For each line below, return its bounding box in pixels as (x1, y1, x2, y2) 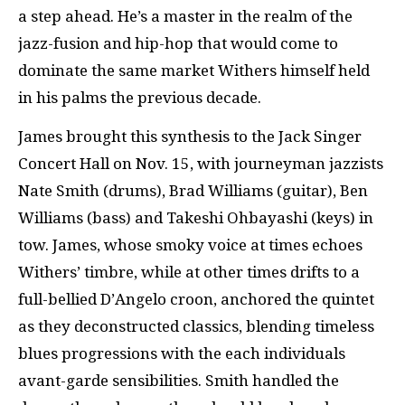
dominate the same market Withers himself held (18, 61, 370, 80)
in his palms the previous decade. (18, 89, 261, 107)
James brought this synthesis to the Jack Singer (18, 127, 362, 146)
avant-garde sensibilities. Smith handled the (18, 371, 339, 390)
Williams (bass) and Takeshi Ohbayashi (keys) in (18, 208, 373, 227)
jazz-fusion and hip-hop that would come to (18, 34, 338, 52)
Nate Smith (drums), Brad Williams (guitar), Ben (18, 181, 368, 200)
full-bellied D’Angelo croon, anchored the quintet (18, 289, 374, 308)
